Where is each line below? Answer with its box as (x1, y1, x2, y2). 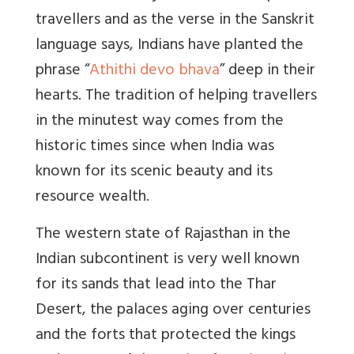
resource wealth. (36, 183, 149, 213)
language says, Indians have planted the (36, 31, 303, 61)
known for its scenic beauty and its (36, 157, 273, 187)
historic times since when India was (36, 132, 274, 162)
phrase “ (36, 56, 89, 86)
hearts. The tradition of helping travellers (36, 81, 317, 111)
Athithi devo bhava (89, 56, 220, 86)
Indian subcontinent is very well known (36, 245, 299, 275)
